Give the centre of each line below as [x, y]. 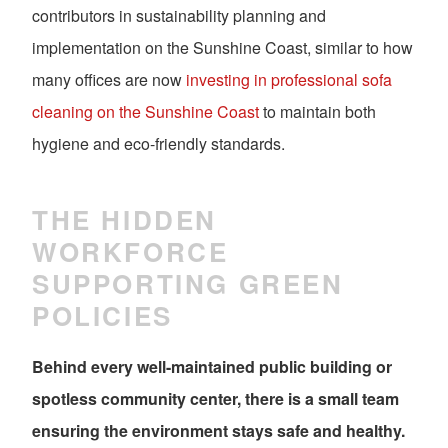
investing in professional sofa [289, 80]
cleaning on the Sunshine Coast [145, 112]
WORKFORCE [130, 251]
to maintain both [317, 112]
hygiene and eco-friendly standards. [158, 144]
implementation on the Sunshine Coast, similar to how [222, 48]
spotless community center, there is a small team [215, 399]
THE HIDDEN [125, 219]
